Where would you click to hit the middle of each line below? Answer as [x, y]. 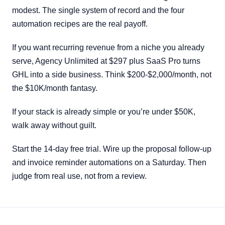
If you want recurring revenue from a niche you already [108, 47]
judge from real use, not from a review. [79, 176]
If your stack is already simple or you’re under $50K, [104, 112]
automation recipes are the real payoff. [80, 24]
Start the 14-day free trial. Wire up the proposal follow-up [112, 149]
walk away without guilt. [54, 125]
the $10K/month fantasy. [55, 88]
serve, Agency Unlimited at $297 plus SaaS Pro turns [106, 61]
